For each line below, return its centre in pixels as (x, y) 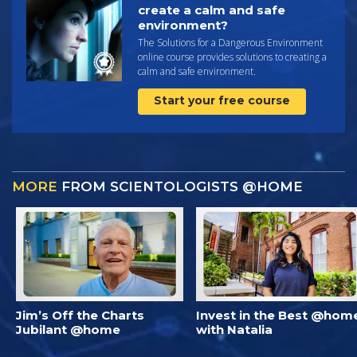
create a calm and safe (212, 10)
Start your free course (222, 100)
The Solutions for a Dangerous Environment (230, 42)
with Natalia (234, 329)
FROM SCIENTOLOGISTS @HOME (180, 186)
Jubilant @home (68, 329)
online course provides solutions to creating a (232, 57)
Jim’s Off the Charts (80, 315)
